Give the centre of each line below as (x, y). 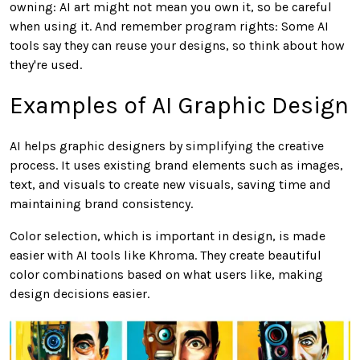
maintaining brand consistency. (101, 203)
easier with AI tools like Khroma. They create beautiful (166, 255)
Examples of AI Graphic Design (179, 105)
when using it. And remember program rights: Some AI (169, 26)
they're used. (46, 64)
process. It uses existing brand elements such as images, (176, 165)
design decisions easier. (80, 293)
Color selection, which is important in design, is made (168, 235)
